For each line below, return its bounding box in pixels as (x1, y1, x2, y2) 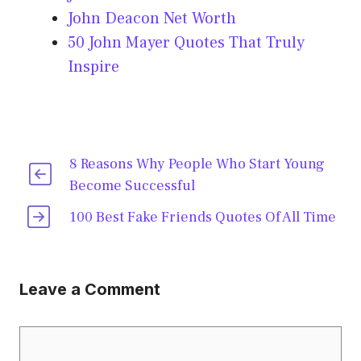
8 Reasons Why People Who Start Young (68, 155, 325, 174)
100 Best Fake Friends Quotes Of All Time (69, 208, 337, 227)
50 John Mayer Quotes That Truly (68, 32, 305, 54)
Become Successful (68, 176, 195, 196)
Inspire (68, 56, 119, 78)
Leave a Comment (19, 280, 160, 300)
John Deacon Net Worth (68, 8, 236, 30)
